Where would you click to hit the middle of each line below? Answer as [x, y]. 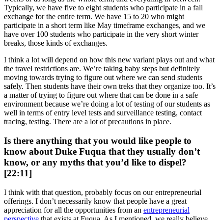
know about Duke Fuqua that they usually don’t [102, 152]
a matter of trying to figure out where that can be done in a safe [101, 95]
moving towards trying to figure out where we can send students [103, 78]
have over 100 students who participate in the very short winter [101, 34]
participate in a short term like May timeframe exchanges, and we [105, 26]
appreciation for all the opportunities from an [74, 210]
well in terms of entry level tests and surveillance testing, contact [103, 113]
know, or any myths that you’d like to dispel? [95, 163]
